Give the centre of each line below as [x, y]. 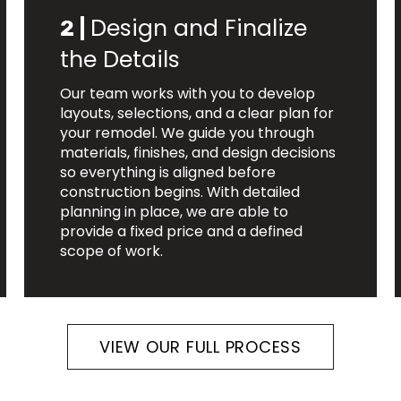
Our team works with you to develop [188, 94]
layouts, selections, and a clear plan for [197, 114]
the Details [120, 60]
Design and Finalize [199, 29]
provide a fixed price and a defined [182, 232]
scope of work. [112, 252]
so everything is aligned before [168, 173]
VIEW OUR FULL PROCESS [200, 347]
